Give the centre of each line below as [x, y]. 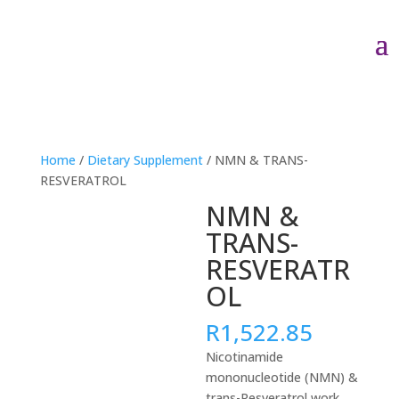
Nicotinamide [245, 357]
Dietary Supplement [145, 160]
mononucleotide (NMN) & [282, 377]
